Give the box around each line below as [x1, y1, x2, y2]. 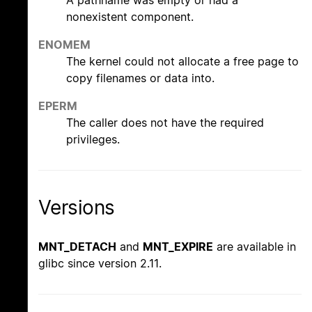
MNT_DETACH [38, 240, 116, 254]
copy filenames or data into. [66, 70, 214, 85]
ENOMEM [38, 37, 91, 52]
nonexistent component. [66, 9, 194, 24]
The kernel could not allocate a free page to [66, 54, 299, 68]
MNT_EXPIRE [143, 240, 213, 254]
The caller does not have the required [66, 115, 264, 130]
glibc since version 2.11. [38, 256, 162, 271]
